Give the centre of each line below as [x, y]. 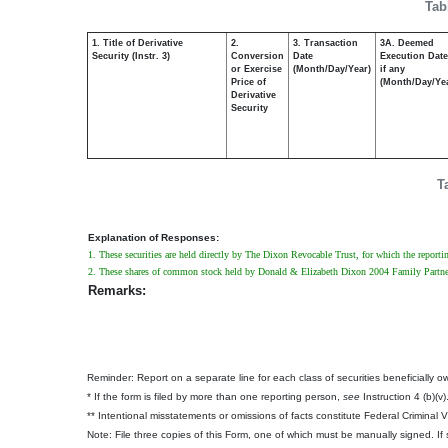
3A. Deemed [407, 43]
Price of [248, 82]
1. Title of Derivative [137, 43]
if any [392, 69]
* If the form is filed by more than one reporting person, [215, 396]
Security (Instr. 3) [131, 56]
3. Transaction [325, 43]
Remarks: [117, 290]
